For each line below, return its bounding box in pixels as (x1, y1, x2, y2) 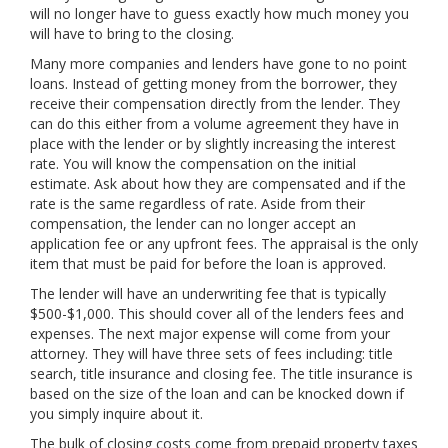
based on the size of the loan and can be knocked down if (30, 384, 404, 404)
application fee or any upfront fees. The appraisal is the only (30, 234, 418, 254)
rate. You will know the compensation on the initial (30, 154, 356, 174)
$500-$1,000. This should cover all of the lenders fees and (30, 304, 404, 324)
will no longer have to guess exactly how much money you (30, 4, 409, 24)
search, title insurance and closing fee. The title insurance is (30, 364, 413, 384)
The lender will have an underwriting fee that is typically (30, 284, 386, 304)
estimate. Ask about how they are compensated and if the (30, 174, 406, 194)
